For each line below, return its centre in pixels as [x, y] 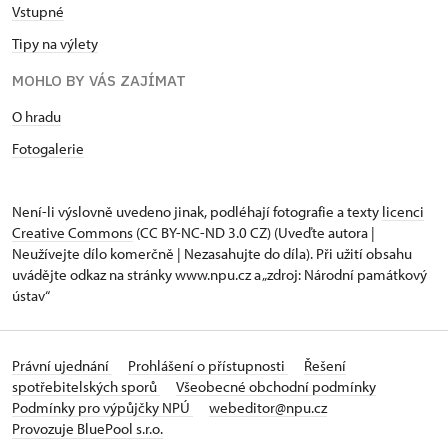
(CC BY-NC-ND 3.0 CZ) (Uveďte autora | [254, 233]
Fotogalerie [48, 149]
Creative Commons [72, 233]
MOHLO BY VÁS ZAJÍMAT [99, 81]
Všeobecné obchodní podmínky [276, 387]
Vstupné [38, 12]
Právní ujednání [62, 366]
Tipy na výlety [55, 44]
